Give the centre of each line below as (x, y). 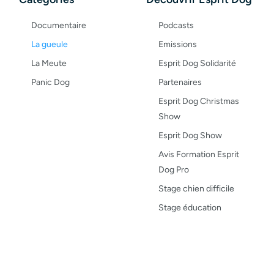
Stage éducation (190, 208)
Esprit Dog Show (190, 136)
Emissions (178, 45)
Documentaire (59, 26)
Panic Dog (50, 83)
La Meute (49, 64)
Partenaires (180, 83)
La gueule (50, 45)
